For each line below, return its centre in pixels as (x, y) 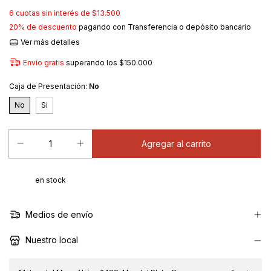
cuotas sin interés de (54, 13)
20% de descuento (43, 27)
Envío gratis (43, 62)
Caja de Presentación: (49, 86)
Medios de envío (58, 215)
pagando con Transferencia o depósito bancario (164, 27)
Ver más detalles (49, 42)
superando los (92, 62)
